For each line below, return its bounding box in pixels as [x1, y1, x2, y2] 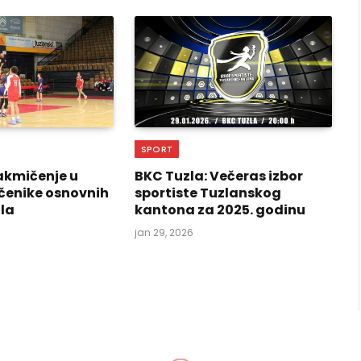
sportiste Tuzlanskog [134, 183, 281, 202]
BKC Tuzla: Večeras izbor [134, 166, 303, 185]
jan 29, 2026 [134, 225, 193, 239]
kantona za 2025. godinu [134, 200, 305, 219]
